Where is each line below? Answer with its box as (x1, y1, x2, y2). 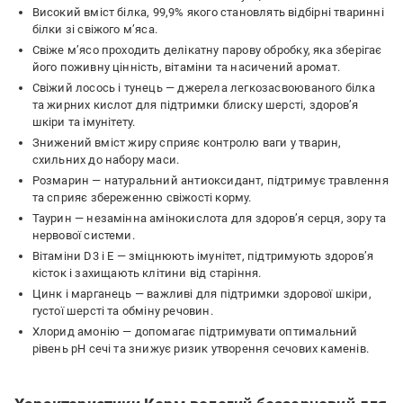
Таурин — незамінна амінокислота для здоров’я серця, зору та (31, 211, 387, 226)
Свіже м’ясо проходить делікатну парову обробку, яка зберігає (31, 43, 382, 58)
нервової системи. (31, 228, 135, 243)
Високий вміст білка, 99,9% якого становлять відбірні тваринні (31, 5, 384, 20)
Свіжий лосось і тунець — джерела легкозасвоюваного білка (31, 81, 375, 95)
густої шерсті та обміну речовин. (31, 304, 213, 318)
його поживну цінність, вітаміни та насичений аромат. (31, 60, 340, 75)
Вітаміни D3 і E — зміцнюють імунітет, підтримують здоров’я (31, 249, 374, 264)
